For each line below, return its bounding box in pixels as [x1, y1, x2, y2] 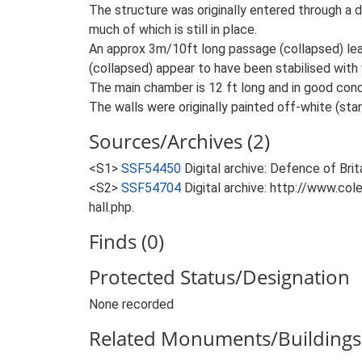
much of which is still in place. [89, 22, 257, 37]
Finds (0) [89, 228, 164, 255]
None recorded [89, 297, 174, 312]
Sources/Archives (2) [89, 128, 270, 154]
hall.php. [89, 200, 134, 215]
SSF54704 [121, 180, 181, 196]
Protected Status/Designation [89, 263, 350, 290]
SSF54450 [121, 161, 181, 176]
